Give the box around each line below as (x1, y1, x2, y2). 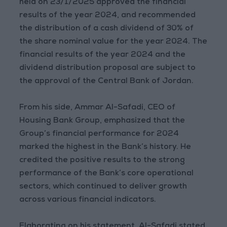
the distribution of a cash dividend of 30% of (19, 25, 194, 33)
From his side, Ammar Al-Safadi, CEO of (19, 104, 176, 112)
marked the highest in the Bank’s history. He (19, 143, 192, 152)
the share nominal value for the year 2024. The (19, 38, 208, 47)
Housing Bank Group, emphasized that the (19, 117, 185, 126)
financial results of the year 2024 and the (19, 51, 186, 60)
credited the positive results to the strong (19, 157, 185, 165)
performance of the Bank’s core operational (19, 170, 194, 178)
